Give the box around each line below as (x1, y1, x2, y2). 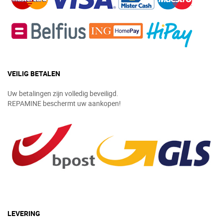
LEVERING (7, 209, 40, 219)
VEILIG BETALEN (7, 69, 62, 78)
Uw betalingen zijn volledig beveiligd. (7, 89, 118, 98)
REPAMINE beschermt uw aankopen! (7, 99, 121, 108)
